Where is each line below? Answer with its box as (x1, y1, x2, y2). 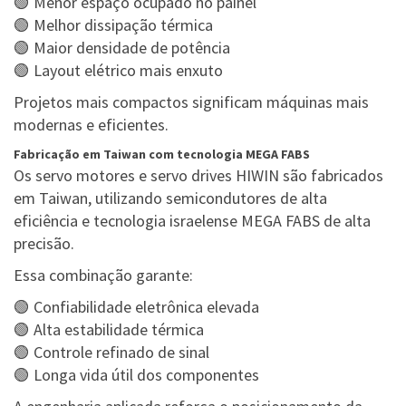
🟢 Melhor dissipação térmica (14, 14, 213, 36)
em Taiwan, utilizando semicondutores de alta (14, 188, 327, 209)
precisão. (14, 233, 74, 255)
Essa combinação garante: (14, 265, 193, 286)
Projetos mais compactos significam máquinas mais (14, 92, 369, 113)
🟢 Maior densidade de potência (14, 37, 230, 59)
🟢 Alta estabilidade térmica (14, 319, 204, 341)
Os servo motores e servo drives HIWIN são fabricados (14, 165, 383, 187)
